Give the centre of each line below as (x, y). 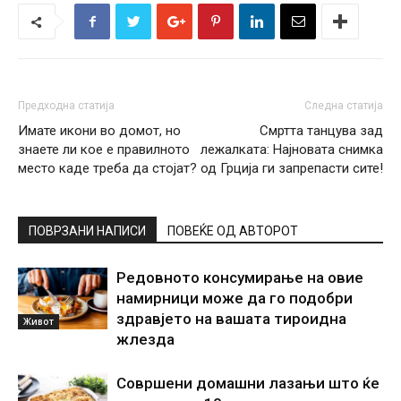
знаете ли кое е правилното (104, 149)
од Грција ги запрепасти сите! (292, 168)
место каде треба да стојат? (107, 168)
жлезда (145, 339)
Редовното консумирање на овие (240, 277)
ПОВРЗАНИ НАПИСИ (87, 231)
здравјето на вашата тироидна (231, 319)
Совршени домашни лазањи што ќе (248, 383)
